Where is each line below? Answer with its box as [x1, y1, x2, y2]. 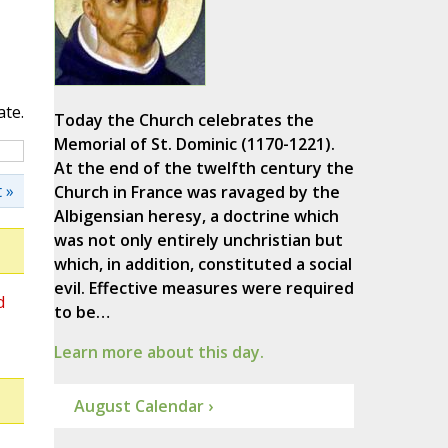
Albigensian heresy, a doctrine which [53, 205, 339, 228]
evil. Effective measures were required [53, 277, 354, 300]
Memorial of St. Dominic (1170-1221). [53, 133, 335, 156]
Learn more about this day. [53, 341, 264, 364]
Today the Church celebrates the [53, 109, 314, 132]
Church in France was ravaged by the [53, 181, 340, 204]
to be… [53, 301, 110, 324]
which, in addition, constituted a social [53, 253, 352, 276]
